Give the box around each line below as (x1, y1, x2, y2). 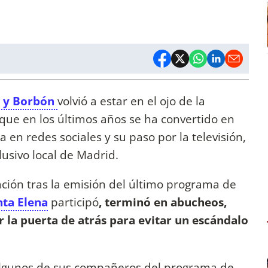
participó (48, 194, 99, 211)
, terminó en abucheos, (99, 194, 227, 211)
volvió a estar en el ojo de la (57, 93, 205, 109)
